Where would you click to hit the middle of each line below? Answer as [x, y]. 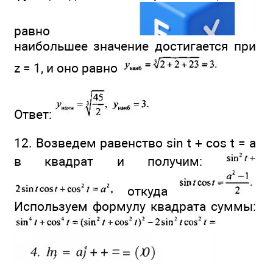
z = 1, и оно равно [67, 68]
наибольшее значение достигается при [135, 46]
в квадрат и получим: [120, 161]
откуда [147, 191]
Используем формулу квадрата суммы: [135, 206]
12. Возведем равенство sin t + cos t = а [135, 143]
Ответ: [34, 115]
